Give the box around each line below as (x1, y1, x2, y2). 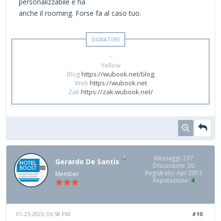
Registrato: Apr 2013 (145, 168, 202, 177)
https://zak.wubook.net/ (81, 87, 153, 96)
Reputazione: (153, 176, 191, 184)
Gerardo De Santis (55, 157, 119, 167)
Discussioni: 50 (153, 161, 194, 170)
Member (55, 170, 79, 179)
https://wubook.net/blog (81, 69, 154, 78)
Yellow (101, 60, 120, 70)
